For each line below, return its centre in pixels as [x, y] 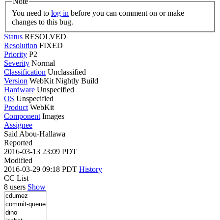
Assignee [18, 125]
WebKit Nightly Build [63, 81]
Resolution [21, 45]
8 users [16, 187]
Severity [17, 63]
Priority [15, 54]
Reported [18, 142]
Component [22, 116]
